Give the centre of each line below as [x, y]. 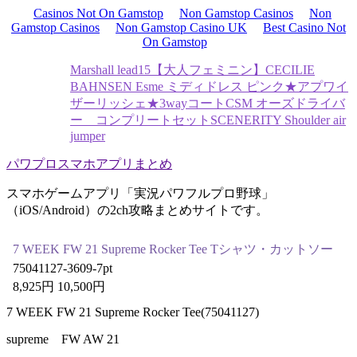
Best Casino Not [304, 27]
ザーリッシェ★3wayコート [148, 103]
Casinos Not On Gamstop [98, 13]
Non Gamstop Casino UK [181, 27]
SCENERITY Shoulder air [278, 120]
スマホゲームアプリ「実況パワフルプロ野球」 [140, 193]
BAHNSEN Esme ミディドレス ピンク [177, 86]
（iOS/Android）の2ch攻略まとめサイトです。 [137, 210]
